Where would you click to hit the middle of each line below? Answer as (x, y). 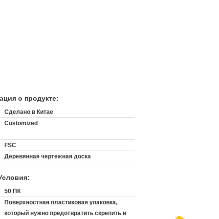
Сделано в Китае (29, 112)
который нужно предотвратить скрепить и (65, 213)
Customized (21, 123)
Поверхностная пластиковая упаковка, (61, 202)
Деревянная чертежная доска (48, 156)
